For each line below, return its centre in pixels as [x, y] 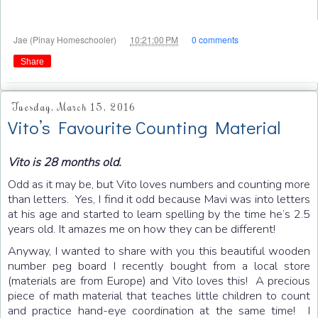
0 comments [215, 39]
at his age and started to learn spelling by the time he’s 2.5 [159, 214]
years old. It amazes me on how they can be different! [142, 229]
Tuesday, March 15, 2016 [74, 108]
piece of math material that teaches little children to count [159, 295]
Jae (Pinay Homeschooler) [66, 39]
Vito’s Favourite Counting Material [144, 127]
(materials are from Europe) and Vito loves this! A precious [159, 280]
